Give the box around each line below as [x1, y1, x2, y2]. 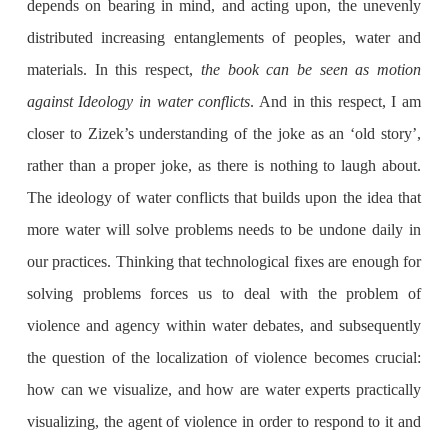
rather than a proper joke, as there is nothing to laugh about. [26, 157, 422, 175]
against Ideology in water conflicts [26, 93, 251, 111]
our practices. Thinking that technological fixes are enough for [26, 253, 422, 271]
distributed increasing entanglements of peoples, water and [26, 29, 422, 47]
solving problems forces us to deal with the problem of [26, 285, 422, 303]
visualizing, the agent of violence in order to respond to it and [26, 413, 422, 431]
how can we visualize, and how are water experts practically [26, 381, 422, 399]
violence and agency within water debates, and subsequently [26, 317, 422, 335]
